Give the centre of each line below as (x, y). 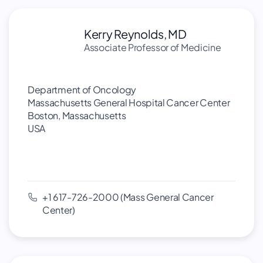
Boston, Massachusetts (77, 115)
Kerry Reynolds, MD (135, 34)
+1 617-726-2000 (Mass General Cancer (128, 197)
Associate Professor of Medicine (153, 47)
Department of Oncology (82, 90)
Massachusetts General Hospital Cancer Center (129, 102)
